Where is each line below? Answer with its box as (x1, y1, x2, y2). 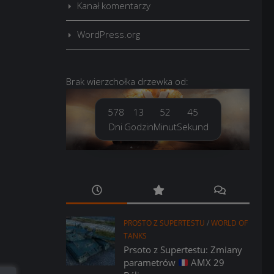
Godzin (124, 120, 154, 133)
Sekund (176, 120, 209, 133)
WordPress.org (77, 28, 140, 40)
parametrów (124, 256, 178, 268)
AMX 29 (188, 256, 225, 268)
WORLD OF (211, 218, 248, 228)
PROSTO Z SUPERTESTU (124, 218, 205, 228)
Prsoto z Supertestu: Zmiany (124, 243, 242, 256)
